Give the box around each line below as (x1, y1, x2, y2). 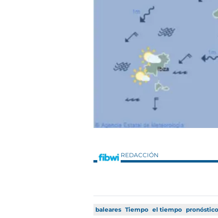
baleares (95, 205, 121, 213)
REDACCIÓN (121, 151, 160, 159)
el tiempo (152, 205, 182, 213)
